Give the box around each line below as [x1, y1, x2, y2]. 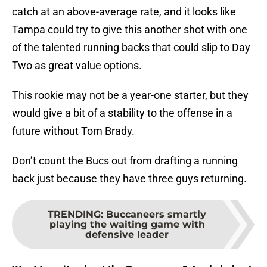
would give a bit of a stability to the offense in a [12, 107, 232, 120]
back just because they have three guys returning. [12, 172, 247, 185]
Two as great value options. [12, 59, 142, 72]
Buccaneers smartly [106, 209, 206, 221]
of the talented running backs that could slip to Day [12, 41, 250, 54]
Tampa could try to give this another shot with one [12, 23, 247, 36]
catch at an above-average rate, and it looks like [12, 5, 236, 18]
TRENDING [48, 209, 101, 221]
